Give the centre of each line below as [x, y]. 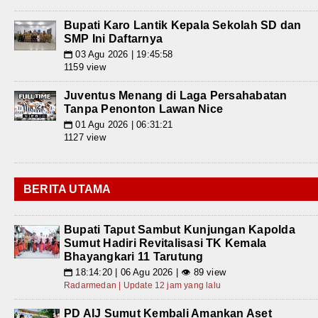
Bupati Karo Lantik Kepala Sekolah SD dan [183, 26]
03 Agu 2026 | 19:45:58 [123, 55]
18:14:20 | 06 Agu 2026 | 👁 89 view [149, 273]
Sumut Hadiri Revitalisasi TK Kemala [165, 243]
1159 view [85, 67]
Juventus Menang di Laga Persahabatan [176, 96]
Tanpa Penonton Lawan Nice [144, 109]
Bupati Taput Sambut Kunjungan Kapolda [180, 230]
